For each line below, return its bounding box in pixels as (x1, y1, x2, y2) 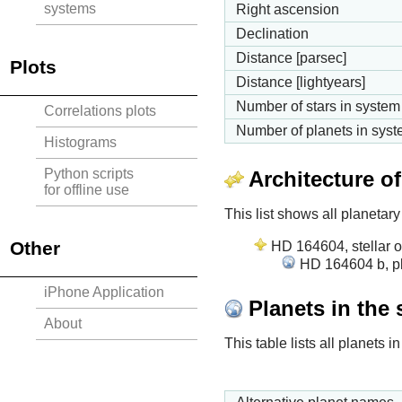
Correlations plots (44, 103, 156, 118)
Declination (236, 26, 309, 42)
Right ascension (236, 2, 339, 18)
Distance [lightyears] (236, 74, 365, 91)
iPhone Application (44, 284, 164, 300)
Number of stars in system (236, 99, 400, 115)
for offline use (44, 182, 129, 197)
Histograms (44, 135, 117, 150)
